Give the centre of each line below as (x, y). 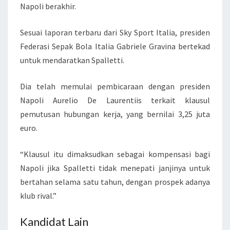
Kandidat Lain (54, 222)
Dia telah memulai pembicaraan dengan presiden (115, 86)
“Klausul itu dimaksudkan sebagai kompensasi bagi (115, 154)
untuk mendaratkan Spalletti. (72, 60)
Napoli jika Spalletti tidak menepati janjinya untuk (115, 168)
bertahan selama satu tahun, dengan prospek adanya (115, 182)
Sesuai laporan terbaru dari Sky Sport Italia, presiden (115, 32)
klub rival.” (38, 196)
